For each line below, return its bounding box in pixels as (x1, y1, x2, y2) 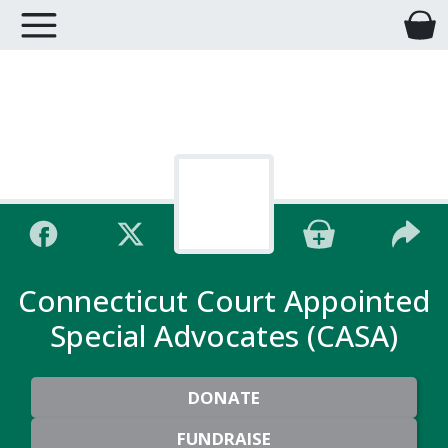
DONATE (188, 386, 260, 410)
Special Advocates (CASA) (50, 315, 398, 357)
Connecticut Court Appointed (18, 280, 430, 322)
